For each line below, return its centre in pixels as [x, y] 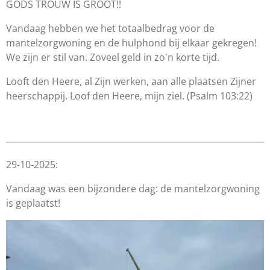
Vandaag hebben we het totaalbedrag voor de [110, 28]
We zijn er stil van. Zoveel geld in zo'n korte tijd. [114, 57]
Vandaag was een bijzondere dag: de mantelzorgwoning [133, 189]
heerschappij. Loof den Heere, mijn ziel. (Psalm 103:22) [129, 96]
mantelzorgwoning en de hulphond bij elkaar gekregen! [131, 43]
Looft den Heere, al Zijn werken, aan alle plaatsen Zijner [131, 81]
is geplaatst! [33, 203]
